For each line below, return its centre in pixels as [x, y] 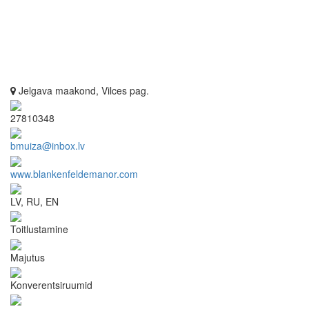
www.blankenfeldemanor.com [74, 173]
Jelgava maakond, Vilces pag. [82, 90]
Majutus [28, 257]
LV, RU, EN [34, 201]
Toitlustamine [39, 229]
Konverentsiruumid [51, 285]
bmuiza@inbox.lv [48, 146]
